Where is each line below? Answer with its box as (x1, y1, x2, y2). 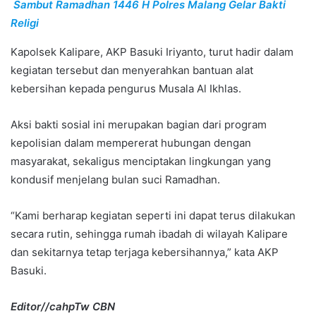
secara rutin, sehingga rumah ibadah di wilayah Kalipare (11, 226, 288, 241)
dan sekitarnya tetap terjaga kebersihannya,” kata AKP (11, 245, 279, 259)
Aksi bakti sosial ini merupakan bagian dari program (11, 117, 267, 131)
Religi (11, 16, 39, 30)
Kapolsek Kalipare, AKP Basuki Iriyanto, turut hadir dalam (11, 44, 293, 59)
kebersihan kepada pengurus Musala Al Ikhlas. (11, 81, 241, 95)
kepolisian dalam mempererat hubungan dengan (11, 135, 251, 150)
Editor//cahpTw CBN (11, 299, 115, 313)
